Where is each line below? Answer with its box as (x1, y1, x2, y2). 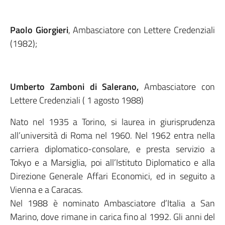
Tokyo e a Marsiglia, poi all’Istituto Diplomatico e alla (10, 156, 215, 169)
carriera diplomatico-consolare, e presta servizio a (10, 142, 215, 156)
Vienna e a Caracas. (10, 183, 83, 196)
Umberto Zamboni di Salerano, (10, 80, 145, 93)
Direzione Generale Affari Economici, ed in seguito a (10, 169, 215, 183)
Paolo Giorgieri (10, 23, 68, 37)
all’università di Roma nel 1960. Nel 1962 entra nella (10, 129, 215, 142)
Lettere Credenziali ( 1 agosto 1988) (10, 93, 144, 107)
